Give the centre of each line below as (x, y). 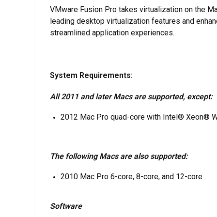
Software (66, 206)
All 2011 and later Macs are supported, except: (131, 96)
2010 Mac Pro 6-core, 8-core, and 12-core (132, 176)
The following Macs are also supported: (119, 156)
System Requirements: (91, 75)
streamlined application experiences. (112, 32)
